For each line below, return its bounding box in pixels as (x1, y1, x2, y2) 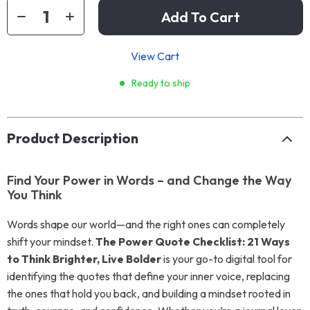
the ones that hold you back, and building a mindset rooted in (7, 286, 291, 300)
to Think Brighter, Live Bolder (7, 252, 161, 266)
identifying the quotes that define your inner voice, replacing (7, 269, 290, 283)
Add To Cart (161, 8, 240, 26)
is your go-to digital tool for (161, 252, 292, 266)
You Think (7, 187, 62, 203)
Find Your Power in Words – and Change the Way (7, 172, 291, 188)
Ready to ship (131, 77, 190, 89)
